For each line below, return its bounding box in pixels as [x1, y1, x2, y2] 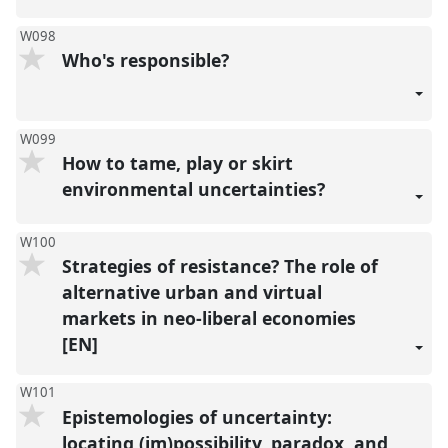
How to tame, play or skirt [61, 151, 293, 176]
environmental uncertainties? [61, 177, 330, 202]
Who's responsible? [61, 48, 234, 73]
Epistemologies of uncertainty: [61, 404, 332, 429]
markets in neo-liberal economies [61, 306, 356, 331]
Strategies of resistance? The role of [61, 254, 378, 279]
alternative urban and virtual [61, 280, 322, 305]
